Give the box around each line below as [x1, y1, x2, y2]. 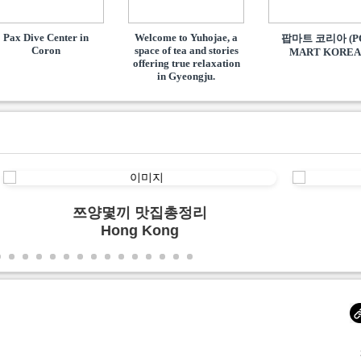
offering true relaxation [132, 57, 240, 69]
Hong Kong [101, 222, 180, 239]
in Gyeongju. [157, 70, 216, 82]
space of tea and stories [134, 44, 239, 56]
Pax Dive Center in [2, 31, 89, 44]
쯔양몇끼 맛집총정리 [73, 205, 208, 221]
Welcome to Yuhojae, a [135, 31, 239, 44]
